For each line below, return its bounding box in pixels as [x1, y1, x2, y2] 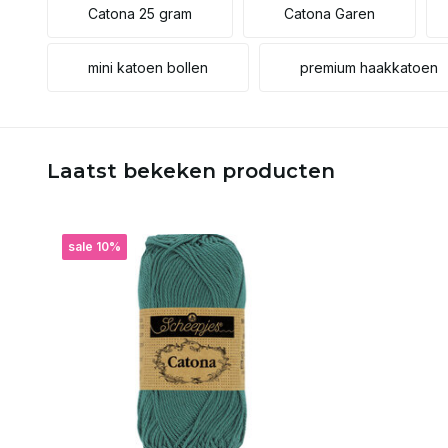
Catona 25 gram [88, 4, 192, 22]
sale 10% [68, 238, 121, 254]
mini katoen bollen [88, 58, 208, 76]
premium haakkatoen [300, 58, 438, 76]
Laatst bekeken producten [47, 158, 335, 183]
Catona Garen [284, 4, 375, 22]
